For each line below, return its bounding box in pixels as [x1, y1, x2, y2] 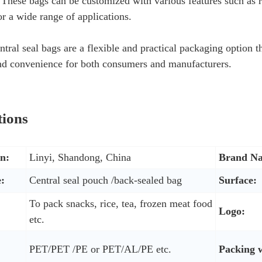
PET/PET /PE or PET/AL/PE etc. [29, 243, 171, 255]
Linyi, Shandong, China [29, 151, 131, 163]
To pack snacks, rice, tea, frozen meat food [29, 197, 212, 209]
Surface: [218, 174, 257, 186]
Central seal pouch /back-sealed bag [29, 174, 182, 186]
